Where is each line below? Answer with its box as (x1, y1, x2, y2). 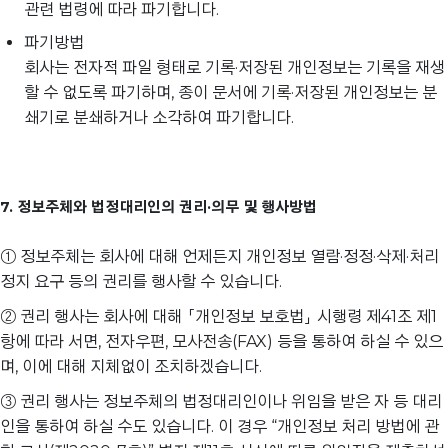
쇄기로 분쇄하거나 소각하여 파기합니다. (24, 108, 294, 128)
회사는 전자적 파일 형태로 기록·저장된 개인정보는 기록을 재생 (24, 58, 445, 78)
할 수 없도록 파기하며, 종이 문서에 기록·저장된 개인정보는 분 (24, 83, 437, 103)
